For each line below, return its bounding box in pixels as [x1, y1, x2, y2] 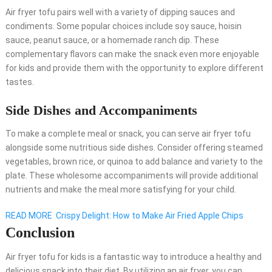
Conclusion [5, 225, 75, 241]
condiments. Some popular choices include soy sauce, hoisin [5, 21, 242, 32]
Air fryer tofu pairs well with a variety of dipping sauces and [5, 7, 235, 18]
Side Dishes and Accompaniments [5, 103, 197, 118]
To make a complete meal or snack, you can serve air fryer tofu [5, 129, 251, 139]
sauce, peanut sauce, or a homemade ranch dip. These [5, 35, 219, 46]
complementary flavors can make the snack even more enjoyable [5, 49, 259, 59]
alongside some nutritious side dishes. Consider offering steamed [5, 143, 263, 153]
